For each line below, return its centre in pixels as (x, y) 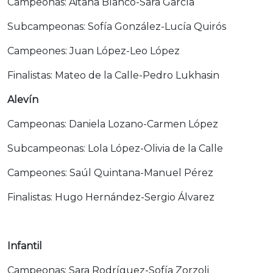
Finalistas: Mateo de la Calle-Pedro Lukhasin (113, 75)
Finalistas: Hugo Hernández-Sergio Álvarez (111, 197)
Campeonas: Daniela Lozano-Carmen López (113, 124)
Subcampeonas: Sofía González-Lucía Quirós (117, 26)
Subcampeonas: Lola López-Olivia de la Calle (115, 148)
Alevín (23, 99)
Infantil (25, 246)
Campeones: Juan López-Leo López (94, 51)
